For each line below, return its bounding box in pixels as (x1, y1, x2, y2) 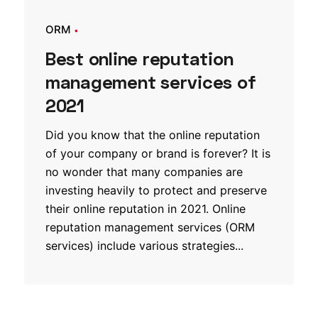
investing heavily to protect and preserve (45, 183, 267, 198)
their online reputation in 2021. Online (45, 202, 246, 216)
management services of (45, 71, 256, 94)
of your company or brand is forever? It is (45, 146, 270, 161)
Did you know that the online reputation (45, 128, 260, 143)
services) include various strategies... (45, 238, 243, 253)
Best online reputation (45, 48, 234, 70)
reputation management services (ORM (45, 220, 255, 235)
